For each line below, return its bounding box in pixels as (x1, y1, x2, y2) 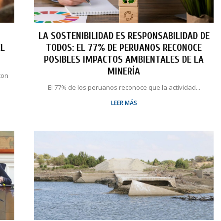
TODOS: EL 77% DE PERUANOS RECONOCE (46, 41, 202, 53)
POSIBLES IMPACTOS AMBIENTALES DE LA (44, 53, 204, 65)
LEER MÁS (110, 98, 137, 107)
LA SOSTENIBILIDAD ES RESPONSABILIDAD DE (38, 30, 210, 41)
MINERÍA (108, 65, 141, 77)
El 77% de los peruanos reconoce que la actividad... (47, 82, 200, 92)
